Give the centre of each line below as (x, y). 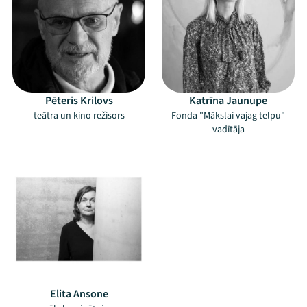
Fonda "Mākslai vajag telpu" (228, 116)
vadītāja (228, 130)
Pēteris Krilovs (79, 101)
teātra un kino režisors (79, 116)
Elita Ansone (79, 294)
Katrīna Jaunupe (228, 101)
